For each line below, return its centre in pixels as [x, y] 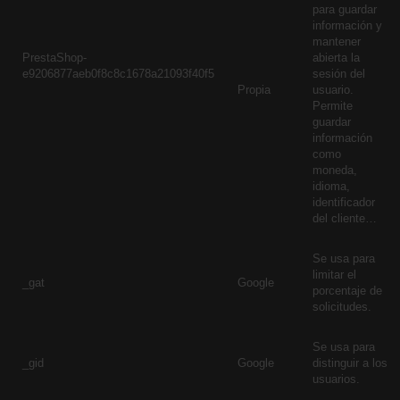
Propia [254, 90]
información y [347, 25]
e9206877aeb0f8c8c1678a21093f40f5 [118, 74]
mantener [337, 42]
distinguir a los [350, 363]
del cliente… [345, 218]
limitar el [334, 275]
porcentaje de [347, 291]
